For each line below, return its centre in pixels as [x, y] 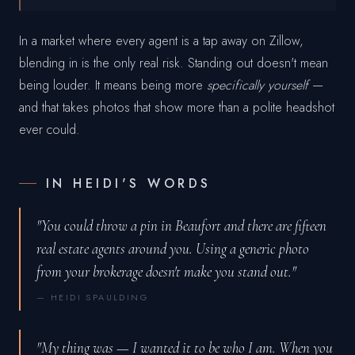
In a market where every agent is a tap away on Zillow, [161, 41]
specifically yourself [258, 86]
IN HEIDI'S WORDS [129, 184]
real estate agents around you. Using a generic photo [173, 249]
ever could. [50, 130]
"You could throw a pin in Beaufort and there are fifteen [181, 226]
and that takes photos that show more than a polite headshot [177, 108]
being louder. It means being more [113, 86]
